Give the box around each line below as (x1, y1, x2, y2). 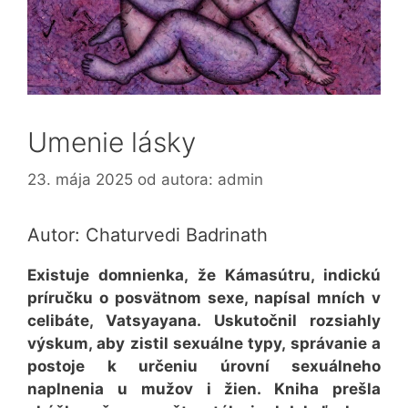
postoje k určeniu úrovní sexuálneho (27, 357, 381, 376)
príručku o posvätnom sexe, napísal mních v (27, 289, 381, 308)
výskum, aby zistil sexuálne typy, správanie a (27, 334, 381, 353)
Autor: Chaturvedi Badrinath (27, 224, 268, 247)
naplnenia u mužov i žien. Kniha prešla (27, 380, 381, 399)
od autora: (138, 170, 218, 189)
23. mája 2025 (27, 170, 133, 189)
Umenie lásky (27, 125, 196, 158)
